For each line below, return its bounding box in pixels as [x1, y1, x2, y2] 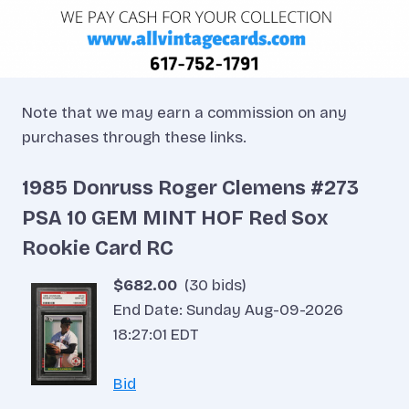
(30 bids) [177, 275, 246, 295]
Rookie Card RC [22, 236, 173, 260]
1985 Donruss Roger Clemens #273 [22, 175, 359, 200]
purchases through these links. [22, 128, 246, 148]
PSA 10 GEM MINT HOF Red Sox [22, 205, 329, 230]
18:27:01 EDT [113, 324, 198, 344]
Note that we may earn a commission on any [22, 103, 347, 123]
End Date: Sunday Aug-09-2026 [113, 299, 343, 320]
